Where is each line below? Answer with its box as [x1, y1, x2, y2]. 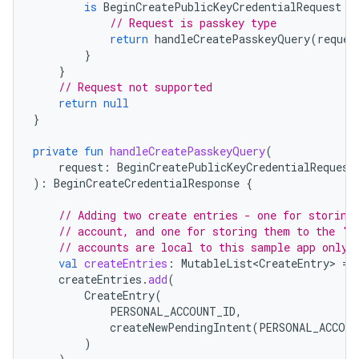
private [33, 143, 78, 159]
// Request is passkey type [110, 15, 276, 30]
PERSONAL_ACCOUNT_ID [110, 304, 236, 319]
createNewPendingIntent [110, 320, 252, 335]
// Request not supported [58, 79, 212, 95]
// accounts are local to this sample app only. [58, 240, 354, 255]
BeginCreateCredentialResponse [54, 175, 240, 191]
